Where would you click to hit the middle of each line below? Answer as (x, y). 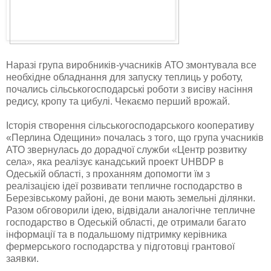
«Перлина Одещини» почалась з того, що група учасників (135, 137)
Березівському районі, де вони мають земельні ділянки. (131, 198)
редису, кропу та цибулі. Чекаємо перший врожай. (118, 101)
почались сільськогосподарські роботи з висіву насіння (129, 89)
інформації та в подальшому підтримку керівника (116, 234)
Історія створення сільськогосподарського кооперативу (130, 125)
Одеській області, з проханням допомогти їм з (108, 174)
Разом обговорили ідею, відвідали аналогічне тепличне (131, 210)
